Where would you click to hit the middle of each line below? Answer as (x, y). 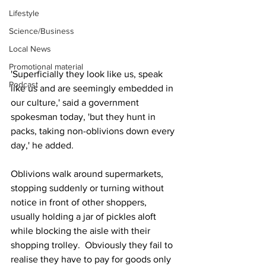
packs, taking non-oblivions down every (94, 131)
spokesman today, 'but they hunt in (84, 117)
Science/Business (42, 31)
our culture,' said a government (76, 103)
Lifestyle (24, 13)
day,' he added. (42, 145)
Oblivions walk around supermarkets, (88, 174)
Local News (30, 49)
